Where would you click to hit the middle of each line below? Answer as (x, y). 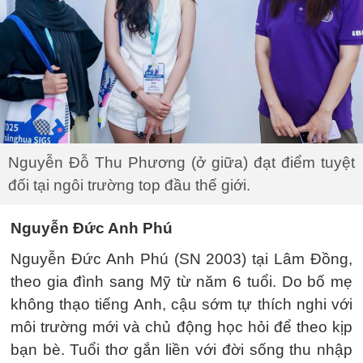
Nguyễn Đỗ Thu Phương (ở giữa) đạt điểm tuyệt (181, 162)
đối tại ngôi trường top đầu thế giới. (129, 185)
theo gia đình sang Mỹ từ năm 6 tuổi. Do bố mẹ (181, 281)
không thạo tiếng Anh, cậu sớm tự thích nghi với (181, 304)
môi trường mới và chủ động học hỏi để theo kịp (181, 327)
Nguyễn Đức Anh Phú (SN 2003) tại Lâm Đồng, (181, 258)
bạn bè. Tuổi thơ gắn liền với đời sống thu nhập (181, 349)
